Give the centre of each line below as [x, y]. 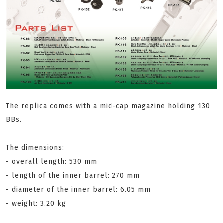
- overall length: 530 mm [52, 162]
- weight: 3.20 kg [36, 203]
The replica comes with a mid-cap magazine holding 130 [108, 106]
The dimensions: [35, 148]
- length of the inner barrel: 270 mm [73, 175]
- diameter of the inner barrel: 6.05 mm [78, 189]
